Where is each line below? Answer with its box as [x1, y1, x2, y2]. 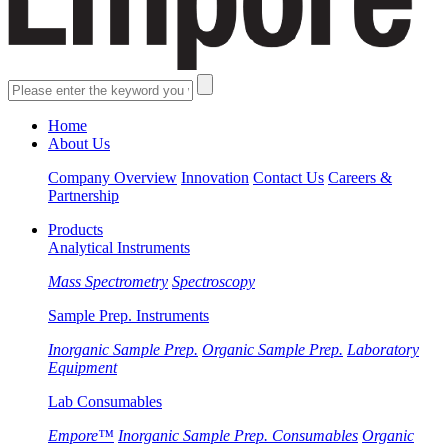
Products [48, 221, 103, 238]
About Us [48, 135, 110, 152]
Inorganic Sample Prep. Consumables [118, 427, 358, 444]
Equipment [48, 359, 117, 376]
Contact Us [253, 169, 324, 186]
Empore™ [48, 427, 114, 444]
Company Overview [48, 169, 177, 186]
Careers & [328, 169, 392, 186]
